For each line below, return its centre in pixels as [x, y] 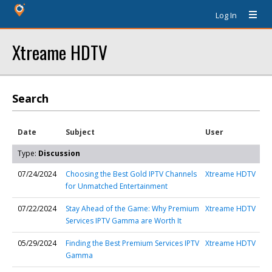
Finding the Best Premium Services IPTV [132, 243]
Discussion [59, 153]
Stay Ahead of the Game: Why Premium [132, 209]
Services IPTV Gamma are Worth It [124, 221]
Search [30, 98]
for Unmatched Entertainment [117, 186]
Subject [80, 132]
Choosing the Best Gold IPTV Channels [131, 174]
